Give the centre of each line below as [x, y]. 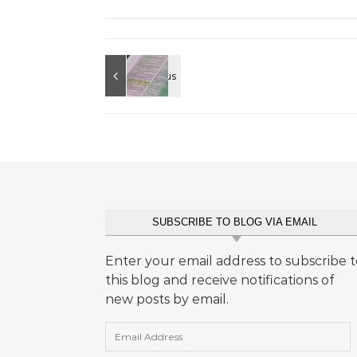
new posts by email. [167, 299]
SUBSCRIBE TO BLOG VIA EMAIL [234, 222]
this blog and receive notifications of [220, 280]
